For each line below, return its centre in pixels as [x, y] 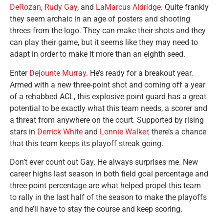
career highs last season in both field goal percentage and [109, 174]
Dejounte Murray [58, 73]
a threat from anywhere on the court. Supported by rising [107, 120]
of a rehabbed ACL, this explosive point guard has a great [108, 96]
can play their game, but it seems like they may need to [104, 43]
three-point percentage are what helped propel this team [105, 186]
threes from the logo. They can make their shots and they [108, 31]
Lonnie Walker [124, 131]
